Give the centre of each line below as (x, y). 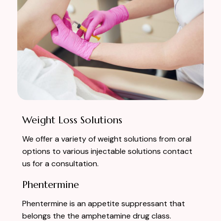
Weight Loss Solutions (72, 120)
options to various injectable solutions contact (107, 151)
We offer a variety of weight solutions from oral (107, 139)
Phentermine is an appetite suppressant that (104, 203)
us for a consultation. (60, 163)
